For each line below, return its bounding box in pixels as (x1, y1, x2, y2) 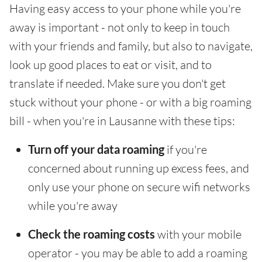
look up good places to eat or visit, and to (9, 57, 212, 73)
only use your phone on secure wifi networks (28, 180, 250, 195)
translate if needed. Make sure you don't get (9, 76, 226, 91)
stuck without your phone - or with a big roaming (9, 95, 251, 110)
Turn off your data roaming (28, 142, 164, 157)
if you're (164, 142, 207, 157)
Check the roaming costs (28, 227, 155, 242)
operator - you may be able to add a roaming (28, 246, 247, 261)
